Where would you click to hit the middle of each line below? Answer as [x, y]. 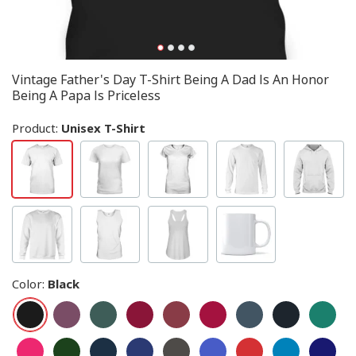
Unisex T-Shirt [103, 128]
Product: [37, 128]
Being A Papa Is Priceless [86, 95]
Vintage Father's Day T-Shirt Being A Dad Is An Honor [170, 79]
